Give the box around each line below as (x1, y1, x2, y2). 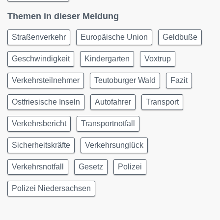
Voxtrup (144, 55, 171, 63)
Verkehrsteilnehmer (12, 76, 80, 84)
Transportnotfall (81, 119, 135, 128)
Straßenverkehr (12, 33, 66, 41)
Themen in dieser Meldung (7, 11, 119, 21)
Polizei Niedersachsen (12, 184, 91, 192)
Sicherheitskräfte (12, 141, 70, 149)
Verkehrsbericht (12, 119, 66, 128)
